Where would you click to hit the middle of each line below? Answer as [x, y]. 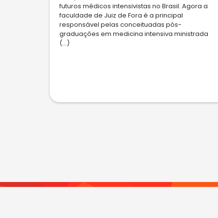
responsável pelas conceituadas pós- [120, 25]
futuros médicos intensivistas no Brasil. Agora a [134, 6]
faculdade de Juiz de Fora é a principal [121, 16]
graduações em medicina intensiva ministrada [134, 34]
